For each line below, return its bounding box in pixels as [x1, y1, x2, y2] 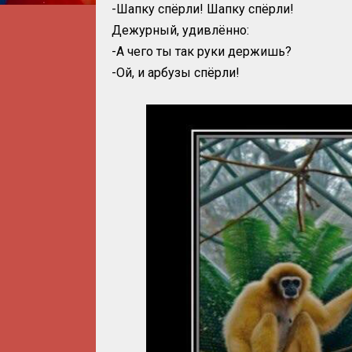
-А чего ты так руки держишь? [112, 44, 291, 59]
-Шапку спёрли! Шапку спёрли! [112, 2, 294, 16]
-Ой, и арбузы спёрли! [112, 65, 240, 80]
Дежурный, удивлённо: [112, 23, 249, 38]
